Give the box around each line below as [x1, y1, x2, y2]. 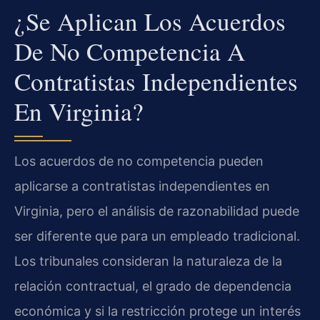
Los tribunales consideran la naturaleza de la [14, 253, 282, 269]
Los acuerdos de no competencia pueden [14, 153, 264, 169]
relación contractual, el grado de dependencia [14, 278, 291, 294]
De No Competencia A [14, 34, 245, 68]
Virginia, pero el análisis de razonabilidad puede [14, 203, 299, 219]
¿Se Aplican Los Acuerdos [14, 4, 286, 38]
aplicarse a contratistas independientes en [14, 178, 270, 194]
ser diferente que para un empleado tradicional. [14, 228, 300, 244]
